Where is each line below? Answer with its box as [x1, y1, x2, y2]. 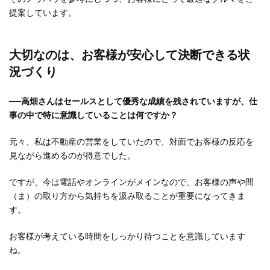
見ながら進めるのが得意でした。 [9, 151, 136, 161]
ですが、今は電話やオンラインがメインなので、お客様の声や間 [9, 178, 254, 187]
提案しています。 [9, 8, 77, 18]
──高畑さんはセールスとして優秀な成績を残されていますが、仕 [9, 97, 257, 107]
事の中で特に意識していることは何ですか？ [9, 111, 178, 121]
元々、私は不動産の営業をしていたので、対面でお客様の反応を [9, 137, 254, 147]
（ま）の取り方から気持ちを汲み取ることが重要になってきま [9, 192, 245, 201]
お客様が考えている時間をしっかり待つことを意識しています [9, 232, 245, 242]
